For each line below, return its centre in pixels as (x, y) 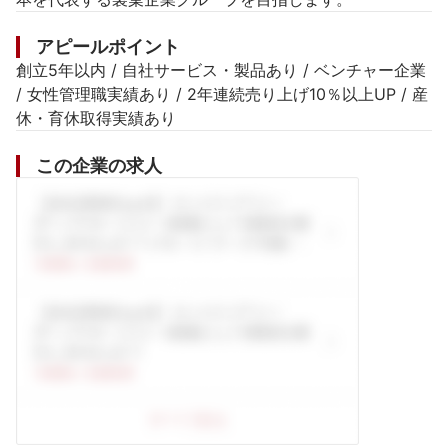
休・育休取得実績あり (96, 118)
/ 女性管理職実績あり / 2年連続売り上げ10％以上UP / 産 (222, 94)
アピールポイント (108, 46)
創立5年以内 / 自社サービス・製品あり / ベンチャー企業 (221, 70)
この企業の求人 (99, 165)
